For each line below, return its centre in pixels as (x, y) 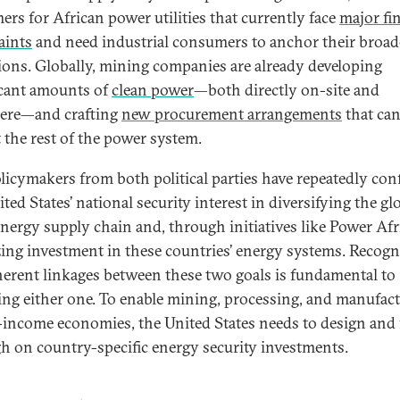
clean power (153, 90)
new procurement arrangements (232, 114)
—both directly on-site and (287, 90)
